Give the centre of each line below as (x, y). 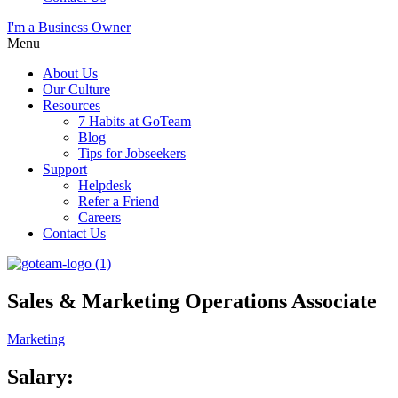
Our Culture (76, 89)
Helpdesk (105, 185)
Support (65, 169)
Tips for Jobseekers (132, 153)
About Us (70, 73)
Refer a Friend (119, 201)
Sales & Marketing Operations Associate (192, 301)
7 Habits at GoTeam (135, 121)
